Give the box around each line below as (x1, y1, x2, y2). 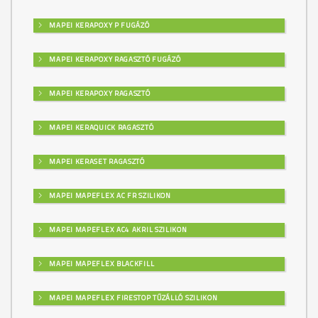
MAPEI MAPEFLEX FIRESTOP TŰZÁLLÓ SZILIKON (47, 292, 218, 303)
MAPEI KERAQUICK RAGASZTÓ (47, 121, 154, 133)
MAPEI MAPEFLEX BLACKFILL (47, 258, 155, 269)
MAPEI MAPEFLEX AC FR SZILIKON (47, 190, 171, 201)
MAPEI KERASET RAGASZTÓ (47, 155, 145, 167)
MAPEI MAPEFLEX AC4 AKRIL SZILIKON (47, 224, 187, 235)
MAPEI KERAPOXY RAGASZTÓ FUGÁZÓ (47, 53, 181, 65)
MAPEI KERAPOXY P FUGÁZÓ (47, 19, 150, 31)
